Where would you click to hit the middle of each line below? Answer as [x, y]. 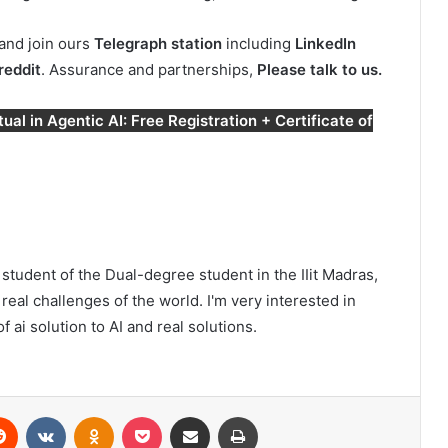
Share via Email [225, 416]
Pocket [182, 416]
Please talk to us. [319, 70]
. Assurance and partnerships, [149, 70]
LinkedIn [325, 44]
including [258, 44]
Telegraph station [157, 44]
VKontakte [97, 416]
